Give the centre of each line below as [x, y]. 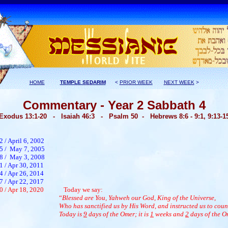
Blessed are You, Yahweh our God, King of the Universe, [139, 198]
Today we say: [83, 190]
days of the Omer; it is [119, 214]
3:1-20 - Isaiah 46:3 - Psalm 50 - [89, 116]
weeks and [169, 214]
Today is [71, 214]
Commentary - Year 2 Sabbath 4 [114, 105]
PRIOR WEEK [136, 82]
